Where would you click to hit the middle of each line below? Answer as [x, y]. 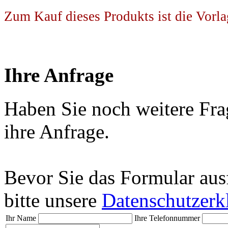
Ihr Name [21, 218]
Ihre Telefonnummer [167, 218]
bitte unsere [53, 201]
